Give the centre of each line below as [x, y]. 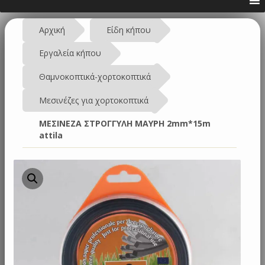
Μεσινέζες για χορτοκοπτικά [94, 100]
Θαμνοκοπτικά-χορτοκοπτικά [95, 76]
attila [51, 135]
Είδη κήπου [129, 30]
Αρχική [52, 30]
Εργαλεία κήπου [70, 53]
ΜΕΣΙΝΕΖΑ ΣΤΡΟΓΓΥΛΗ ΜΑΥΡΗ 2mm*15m [125, 124]
